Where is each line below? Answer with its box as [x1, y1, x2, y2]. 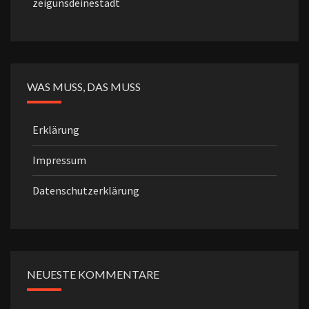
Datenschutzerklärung [32, 183, 139, 198]
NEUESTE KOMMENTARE [27, 268, 159, 281]
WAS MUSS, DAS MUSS [27, 80, 141, 94]
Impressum [32, 153, 86, 168]
